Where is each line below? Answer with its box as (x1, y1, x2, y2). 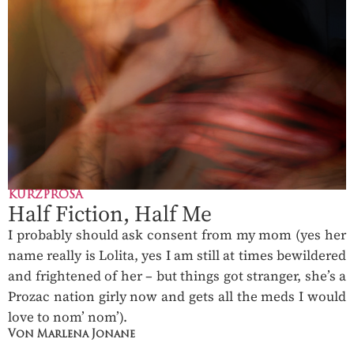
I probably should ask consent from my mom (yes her (8, 225, 346, 245)
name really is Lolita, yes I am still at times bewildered (8, 246, 346, 265)
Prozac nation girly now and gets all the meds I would (8, 287, 346, 307)
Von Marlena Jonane (8, 330, 135, 341)
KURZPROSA (8, 190, 83, 202)
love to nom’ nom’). (8, 307, 127, 327)
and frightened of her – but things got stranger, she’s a (8, 266, 346, 286)
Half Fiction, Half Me (8, 198, 212, 229)
